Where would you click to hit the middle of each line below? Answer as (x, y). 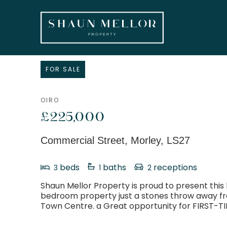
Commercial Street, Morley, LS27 (115, 140)
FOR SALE (63, 69)
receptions (174, 167)
